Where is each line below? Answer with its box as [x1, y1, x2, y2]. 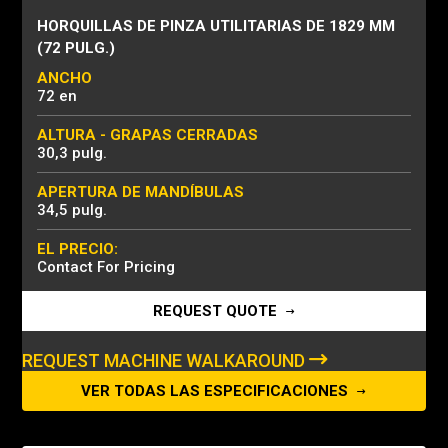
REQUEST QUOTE [152, 302, 281, 320]
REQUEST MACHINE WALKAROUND [22, 350, 309, 371]
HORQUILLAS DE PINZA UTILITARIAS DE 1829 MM [37, 17, 395, 35]
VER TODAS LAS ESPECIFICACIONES [81, 382, 352, 400]
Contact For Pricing [37, 258, 175, 276]
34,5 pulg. [37, 201, 107, 219]
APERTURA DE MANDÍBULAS [37, 183, 244, 201]
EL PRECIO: [37, 240, 118, 258]
